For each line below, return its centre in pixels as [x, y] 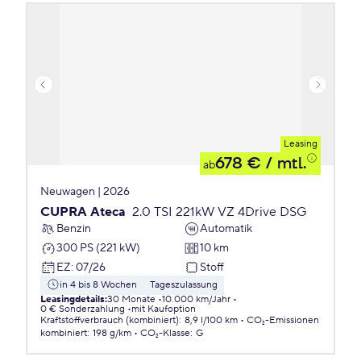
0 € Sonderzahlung [83, 309]
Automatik [226, 228]
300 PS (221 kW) [98, 248]
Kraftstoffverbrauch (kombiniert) [110, 320]
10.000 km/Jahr [196, 299]
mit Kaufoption [164, 309]
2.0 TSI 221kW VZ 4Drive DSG [220, 212]
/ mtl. [284, 164]
